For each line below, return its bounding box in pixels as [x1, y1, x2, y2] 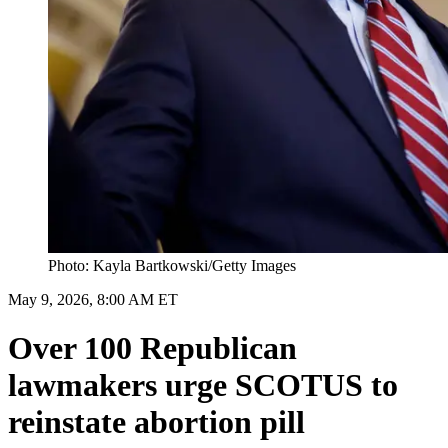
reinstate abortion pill [8, 404, 305, 441]
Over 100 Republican [8, 330, 297, 367]
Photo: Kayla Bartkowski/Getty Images [48, 256, 296, 274]
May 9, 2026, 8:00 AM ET [8, 290, 178, 308]
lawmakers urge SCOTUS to [8, 367, 398, 404]
